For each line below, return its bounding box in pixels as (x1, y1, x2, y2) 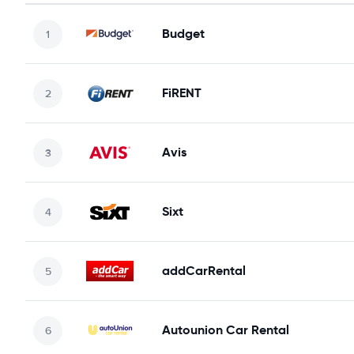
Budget (162, 25, 205, 42)
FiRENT (162, 85, 201, 101)
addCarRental (162, 262, 246, 279)
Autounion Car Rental (162, 322, 289, 338)
